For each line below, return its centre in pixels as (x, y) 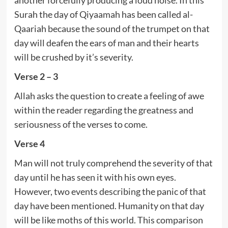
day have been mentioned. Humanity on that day (109, 205)
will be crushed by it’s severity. (74, 57)
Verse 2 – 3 (36, 76)
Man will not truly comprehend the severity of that (113, 163)
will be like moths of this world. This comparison (108, 220)
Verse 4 (29, 143)
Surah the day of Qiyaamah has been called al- (103, 14)
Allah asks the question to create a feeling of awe (109, 95)
